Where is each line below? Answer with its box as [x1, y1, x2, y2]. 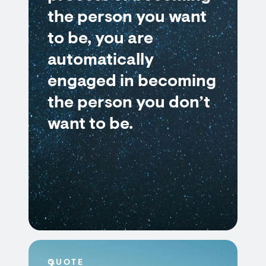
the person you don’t [47, 95, 210, 112]
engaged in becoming [47, 74, 216, 90]
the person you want [47, 9, 207, 26]
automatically [47, 52, 154, 69]
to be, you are [47, 31, 153, 47]
